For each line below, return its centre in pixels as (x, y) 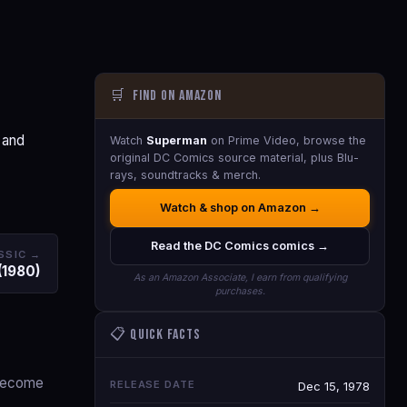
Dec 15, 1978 (334, 386)
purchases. (240, 291)
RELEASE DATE (153, 384)
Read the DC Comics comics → (240, 246)
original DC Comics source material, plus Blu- (234, 158)
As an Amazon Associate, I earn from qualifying (240, 278)
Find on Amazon (175, 96)
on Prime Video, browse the (287, 140)
